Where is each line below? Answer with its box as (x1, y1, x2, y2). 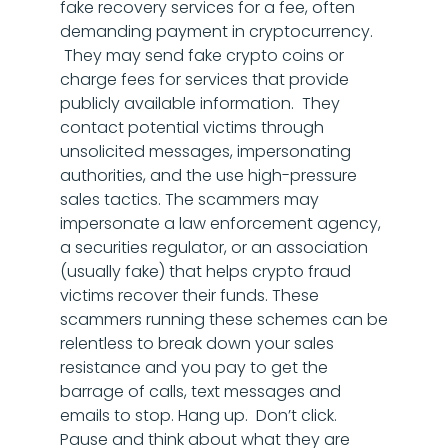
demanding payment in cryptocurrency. (60, 20, 373, 43)
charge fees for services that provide (60, 68, 349, 91)
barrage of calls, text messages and (60, 380, 341, 403)
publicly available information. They (60, 92, 340, 115)
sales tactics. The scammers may (60, 188, 319, 211)
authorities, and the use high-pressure (60, 164, 357, 187)
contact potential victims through (60, 116, 324, 139)
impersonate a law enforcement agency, (60, 212, 381, 235)
